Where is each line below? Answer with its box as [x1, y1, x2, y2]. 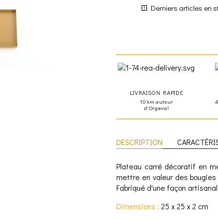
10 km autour [140, 97, 173, 105]
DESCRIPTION [116, 136, 163, 147]
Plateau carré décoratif [116, 161, 196, 171]
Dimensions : [116, 200, 161, 211]
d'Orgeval [144, 104, 169, 111]
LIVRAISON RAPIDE [129, 88, 183, 96]
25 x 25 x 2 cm [161, 200, 208, 211]
